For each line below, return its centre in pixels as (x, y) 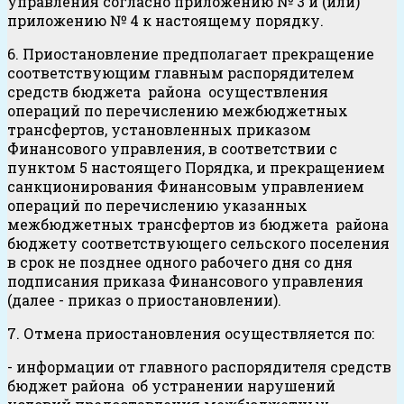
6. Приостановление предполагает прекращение (191, 54)
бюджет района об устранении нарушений (171, 386)
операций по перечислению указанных (157, 206)
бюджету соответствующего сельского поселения (200, 243)
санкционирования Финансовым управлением (186, 187)
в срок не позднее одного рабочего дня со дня (180, 262)
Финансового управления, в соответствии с (172, 149)
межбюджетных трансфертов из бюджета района (200, 225)
